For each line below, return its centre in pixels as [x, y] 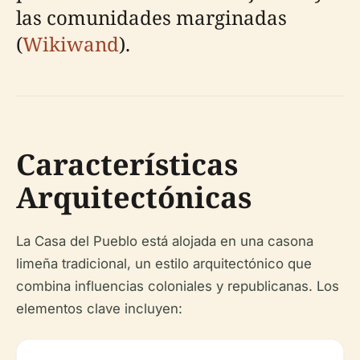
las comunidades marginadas [151, 18]
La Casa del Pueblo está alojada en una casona [165, 241]
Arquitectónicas [134, 198]
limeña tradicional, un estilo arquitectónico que [164, 264]
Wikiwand [71, 44]
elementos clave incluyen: [99, 309]
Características [127, 165]
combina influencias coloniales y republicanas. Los [178, 286]
